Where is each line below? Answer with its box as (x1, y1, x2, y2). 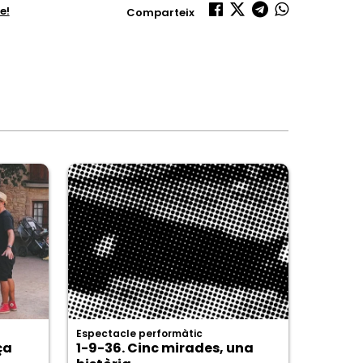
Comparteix (126, 4, 197, 20)
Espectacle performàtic (75, 326, 203, 340)
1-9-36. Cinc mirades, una (75, 338, 254, 357)
